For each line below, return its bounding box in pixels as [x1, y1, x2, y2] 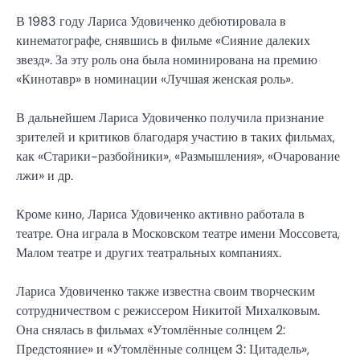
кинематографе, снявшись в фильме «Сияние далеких [16, 32, 310, 50]
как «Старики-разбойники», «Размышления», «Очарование [16, 148, 340, 166]
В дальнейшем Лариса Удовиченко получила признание [16, 109, 324, 127]
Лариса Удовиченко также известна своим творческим [16, 283, 315, 301]
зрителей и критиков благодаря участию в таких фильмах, [16, 129, 335, 146]
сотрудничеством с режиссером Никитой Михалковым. [16, 302, 320, 320]
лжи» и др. [16, 167, 73, 185]
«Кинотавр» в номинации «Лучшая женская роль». [16, 71, 293, 88]
